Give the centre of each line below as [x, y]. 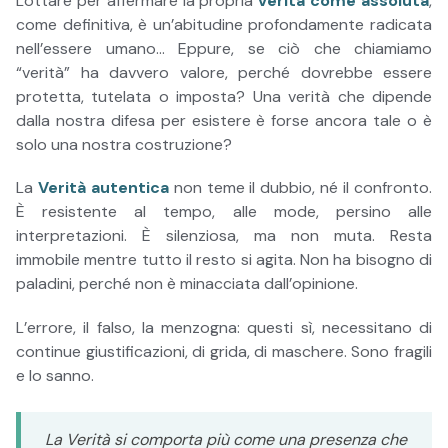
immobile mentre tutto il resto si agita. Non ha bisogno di [224, 260]
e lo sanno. [55, 375]
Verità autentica [103, 188]
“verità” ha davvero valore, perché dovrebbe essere [224, 73]
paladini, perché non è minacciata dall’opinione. [187, 284]
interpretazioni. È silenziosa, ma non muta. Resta [224, 236]
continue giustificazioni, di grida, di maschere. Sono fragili [224, 351]
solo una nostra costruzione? [124, 145]
